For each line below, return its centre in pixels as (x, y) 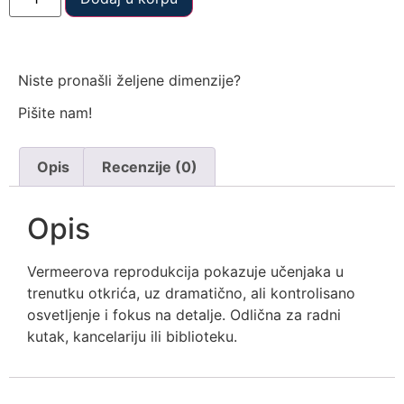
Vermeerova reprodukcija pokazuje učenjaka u (185, 271)
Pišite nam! (55, 113)
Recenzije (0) (149, 166)
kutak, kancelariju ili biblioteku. (132, 336)
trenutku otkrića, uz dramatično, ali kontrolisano (191, 293)
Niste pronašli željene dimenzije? (129, 81)
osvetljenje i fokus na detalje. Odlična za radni (184, 314)
